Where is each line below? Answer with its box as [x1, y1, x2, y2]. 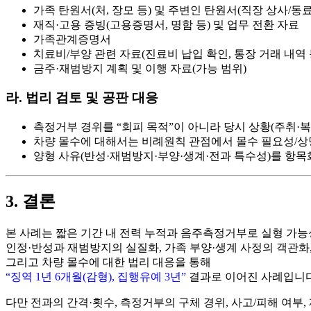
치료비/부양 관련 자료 [33, 47, 142, 60]
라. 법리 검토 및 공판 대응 [6, 90, 158, 106]
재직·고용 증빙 [33, 18, 106, 31]
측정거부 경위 [33, 121, 103, 133]
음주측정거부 [180, 226, 247, 239]
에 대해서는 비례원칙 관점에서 [81, 135, 236, 148]
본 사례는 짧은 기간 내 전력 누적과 [6, 226, 180, 239]
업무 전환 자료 [227, 18, 299, 31]
